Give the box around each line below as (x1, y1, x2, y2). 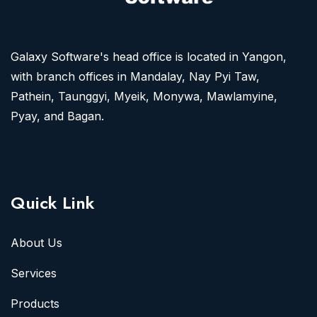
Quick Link (11, 190, 95, 215)
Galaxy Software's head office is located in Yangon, (11, 49, 287, 64)
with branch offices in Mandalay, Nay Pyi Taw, (11, 69, 260, 83)
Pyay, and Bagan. (11, 108, 104, 123)
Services (11, 265, 57, 280)
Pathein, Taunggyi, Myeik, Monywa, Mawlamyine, (11, 88, 277, 103)
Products (11, 296, 59, 311)
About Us (11, 235, 62, 250)
